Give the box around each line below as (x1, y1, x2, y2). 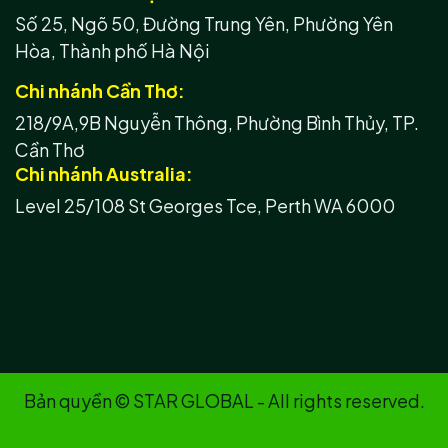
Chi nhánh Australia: (15, 162, 193, 186)
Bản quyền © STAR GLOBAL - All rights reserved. (23, 389, 425, 413)
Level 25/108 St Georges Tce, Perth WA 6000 (15, 194, 395, 218)
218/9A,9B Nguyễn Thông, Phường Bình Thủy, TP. (15, 111, 419, 135)
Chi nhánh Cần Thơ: (15, 79, 185, 103)
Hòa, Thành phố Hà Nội (15, 39, 210, 63)
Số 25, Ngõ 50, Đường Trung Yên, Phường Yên (15, 12, 393, 36)
